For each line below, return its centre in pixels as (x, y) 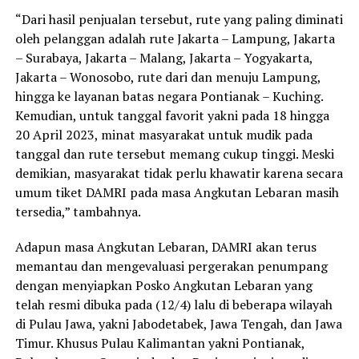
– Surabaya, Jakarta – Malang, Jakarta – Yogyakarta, (163, 58)
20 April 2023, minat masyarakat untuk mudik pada (163, 135)
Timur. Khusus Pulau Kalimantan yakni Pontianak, (159, 343)
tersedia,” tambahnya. (78, 212)
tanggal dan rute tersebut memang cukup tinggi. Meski (174, 154)
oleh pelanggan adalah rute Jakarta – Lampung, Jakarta (175, 39)
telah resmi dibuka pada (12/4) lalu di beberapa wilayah (173, 305)
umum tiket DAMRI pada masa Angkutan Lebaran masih (177, 193)
